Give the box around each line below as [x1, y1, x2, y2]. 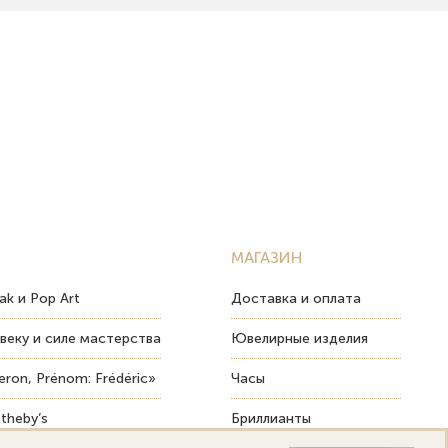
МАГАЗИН [231, 248, 302, 267]
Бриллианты [231, 410, 311, 427]
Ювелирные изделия [231, 330, 368, 347]
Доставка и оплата [231, 290, 361, 307]
